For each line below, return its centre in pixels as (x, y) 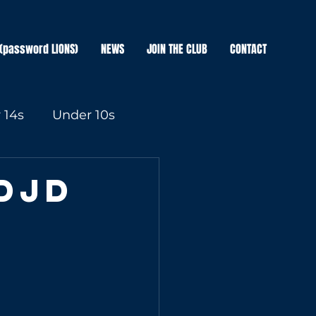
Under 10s (84, 115)
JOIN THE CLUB (177, 49)
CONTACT (248, 49)
